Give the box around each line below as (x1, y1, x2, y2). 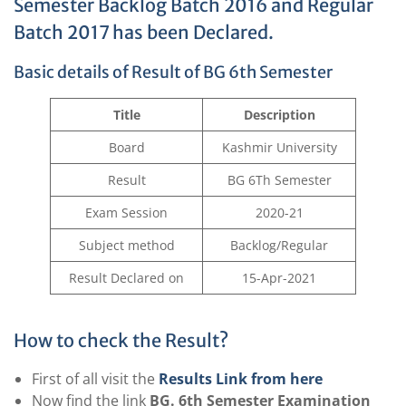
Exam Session (85, 204, 168, 222)
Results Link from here (159, 369, 323, 390)
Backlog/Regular (230, 237, 328, 255)
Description (243, 106, 315, 124)
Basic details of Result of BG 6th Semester (14, 62, 333, 83)
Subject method (78, 237, 175, 255)
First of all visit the (32, 369, 159, 390)
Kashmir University (221, 139, 337, 157)
